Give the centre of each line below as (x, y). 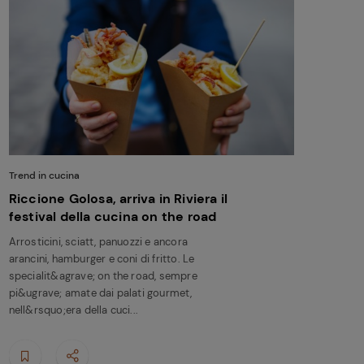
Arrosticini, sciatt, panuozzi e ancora (98, 241)
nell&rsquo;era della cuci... (74, 310)
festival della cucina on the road (113, 216)
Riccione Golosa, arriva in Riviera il (118, 198)
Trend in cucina (44, 175)
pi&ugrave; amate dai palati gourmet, (100, 292)
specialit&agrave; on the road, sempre (103, 275)
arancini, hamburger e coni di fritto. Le (102, 258)
